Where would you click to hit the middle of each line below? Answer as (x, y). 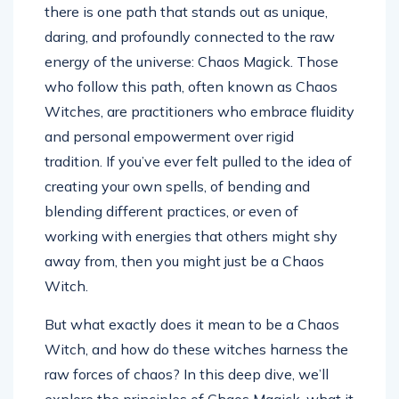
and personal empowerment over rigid (169, 137)
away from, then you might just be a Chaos (184, 261)
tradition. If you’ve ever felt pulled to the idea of (198, 162)
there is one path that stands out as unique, (186, 12)
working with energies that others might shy (191, 236)
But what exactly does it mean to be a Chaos (192, 325)
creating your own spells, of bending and (177, 187)
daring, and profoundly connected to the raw (190, 37)
